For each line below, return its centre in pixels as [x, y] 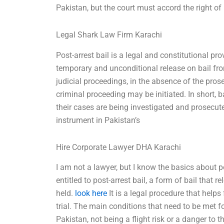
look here [91, 193]
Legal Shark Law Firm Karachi [109, 34]
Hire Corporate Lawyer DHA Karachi [119, 147]
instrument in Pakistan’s [98, 120]
